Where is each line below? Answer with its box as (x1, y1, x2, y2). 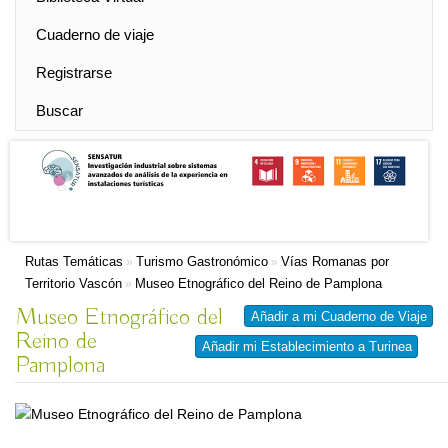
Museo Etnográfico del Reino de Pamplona (135, 276, 382, 291)
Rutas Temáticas (25, 254, 123, 269)
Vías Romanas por (281, 254, 389, 269)
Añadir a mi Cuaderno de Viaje (251, 309, 427, 324)
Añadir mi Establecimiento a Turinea (202, 339, 412, 354)
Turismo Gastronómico (136, 254, 268, 269)
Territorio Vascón (25, 276, 122, 291)
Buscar (36, 102, 83, 119)
